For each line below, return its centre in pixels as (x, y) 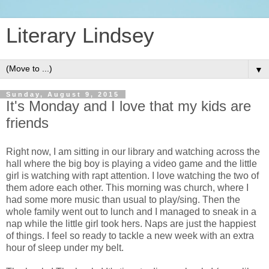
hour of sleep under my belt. (65, 247)
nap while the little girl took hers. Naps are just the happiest (131, 223)
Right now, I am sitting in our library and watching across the (133, 151)
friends (27, 123)
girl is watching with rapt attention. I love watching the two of (132, 175)
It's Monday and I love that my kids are (128, 106)
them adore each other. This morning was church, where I (127, 187)
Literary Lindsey (80, 35)
